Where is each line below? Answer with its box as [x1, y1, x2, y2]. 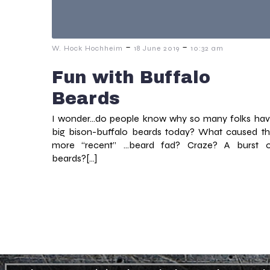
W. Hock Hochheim [52, 44, 123, 53]
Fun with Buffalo [52, 68, 210, 87]
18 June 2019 [134, 44, 180, 53]
